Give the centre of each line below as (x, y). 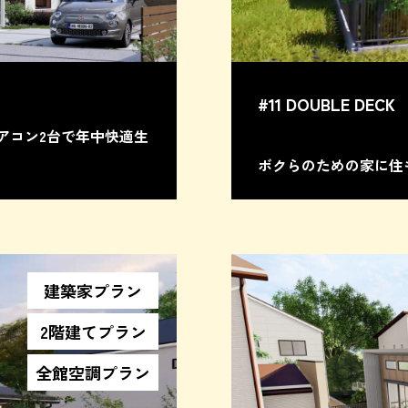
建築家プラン (93, 290)
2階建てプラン (93, 331)
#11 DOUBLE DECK (326, 103)
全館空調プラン (93, 372)
